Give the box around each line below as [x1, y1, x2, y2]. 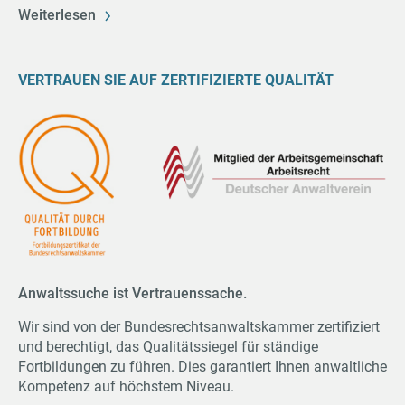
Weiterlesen [18, 6, 96, 24]
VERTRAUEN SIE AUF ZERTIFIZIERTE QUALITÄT [18, 71, 334, 89]
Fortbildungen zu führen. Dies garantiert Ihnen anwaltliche [18, 358, 387, 375]
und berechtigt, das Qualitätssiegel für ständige [18, 338, 318, 355]
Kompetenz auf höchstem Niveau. [18, 378, 234, 395]
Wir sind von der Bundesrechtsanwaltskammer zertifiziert [18, 318, 380, 335]
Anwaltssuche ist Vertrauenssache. [18, 285, 247, 302]
